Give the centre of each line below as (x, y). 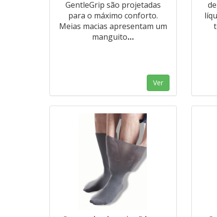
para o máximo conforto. (113, 15)
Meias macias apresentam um (113, 26)
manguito (110, 37)
